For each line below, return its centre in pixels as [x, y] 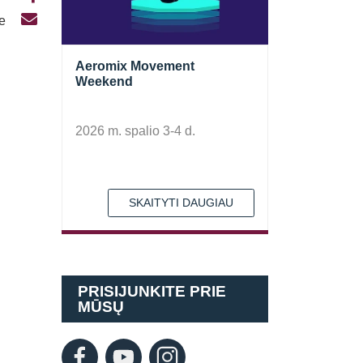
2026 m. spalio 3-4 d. [135, 131]
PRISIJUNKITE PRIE [152, 291]
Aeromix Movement [135, 66]
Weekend [104, 81]
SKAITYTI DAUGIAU [181, 203]
